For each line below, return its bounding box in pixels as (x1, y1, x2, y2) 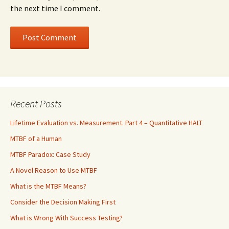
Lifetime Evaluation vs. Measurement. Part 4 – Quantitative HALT (10, 118, 202, 128)
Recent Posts (10, 97, 62, 110)
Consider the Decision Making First (10, 197, 116, 207)
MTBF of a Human (10, 134, 62, 144)
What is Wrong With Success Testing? (10, 213, 123, 223)
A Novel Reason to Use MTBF (10, 166, 97, 175)
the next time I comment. (10, 3, 100, 14)
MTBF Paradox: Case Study (10, 150, 90, 159)
